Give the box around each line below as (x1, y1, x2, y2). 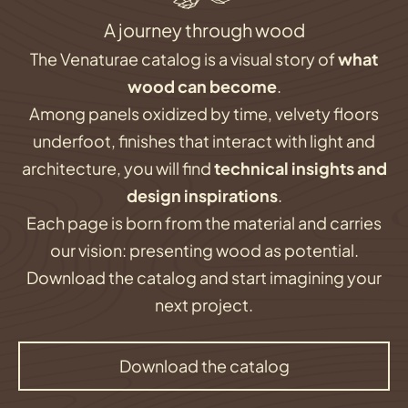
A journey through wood (103, 17, 305, 41)
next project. (155, 293, 253, 315)
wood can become (127, 75, 277, 97)
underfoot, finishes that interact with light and (33, 129, 375, 151)
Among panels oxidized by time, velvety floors (29, 102, 379, 124)
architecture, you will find (21, 157, 214, 178)
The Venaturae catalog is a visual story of (30, 47, 338, 69)
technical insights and (213, 157, 387, 178)
